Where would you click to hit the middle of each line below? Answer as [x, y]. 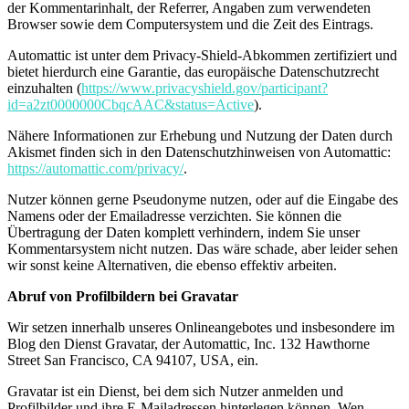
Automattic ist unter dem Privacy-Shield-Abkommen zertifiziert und [202, 55]
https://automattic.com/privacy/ [95, 168]
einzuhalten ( [44, 88]
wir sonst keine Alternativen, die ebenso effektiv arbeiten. [172, 265]
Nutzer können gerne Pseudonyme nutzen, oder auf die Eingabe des [203, 199]
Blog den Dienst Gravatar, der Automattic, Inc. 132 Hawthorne [189, 343]
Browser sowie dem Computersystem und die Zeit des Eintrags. [190, 24]
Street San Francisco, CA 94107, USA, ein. [133, 360]
